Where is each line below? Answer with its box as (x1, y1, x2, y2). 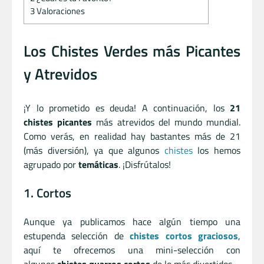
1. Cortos (24, 183, 71, 202)
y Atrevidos (24, 62, 97, 85)
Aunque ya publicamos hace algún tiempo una (24, 214, 240, 229)
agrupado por (24, 157, 78, 171)
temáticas (78, 157, 118, 171)
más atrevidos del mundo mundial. (92, 114, 241, 129)
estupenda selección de (24, 228, 130, 243)
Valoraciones (35, 4, 85, 18)
